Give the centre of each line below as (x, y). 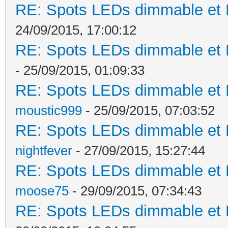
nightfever (44, 150)
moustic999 (49, 110)
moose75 (42, 191)
